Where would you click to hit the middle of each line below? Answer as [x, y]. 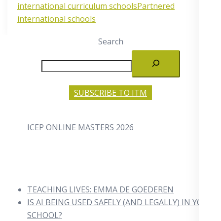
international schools [56, 18]
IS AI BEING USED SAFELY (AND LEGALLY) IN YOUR [120, 202]
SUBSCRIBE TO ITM [110, 92]
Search [110, 41]
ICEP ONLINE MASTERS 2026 [80, 127]
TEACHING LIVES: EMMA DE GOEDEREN [100, 189]
